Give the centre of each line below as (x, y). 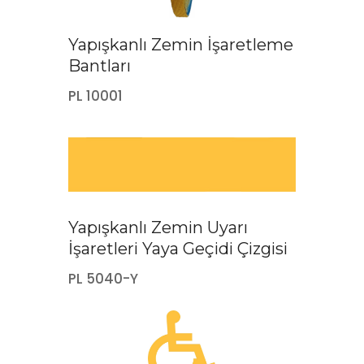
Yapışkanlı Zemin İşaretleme (181, 44)
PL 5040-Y (103, 278)
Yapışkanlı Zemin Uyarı (158, 227)
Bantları (100, 65)
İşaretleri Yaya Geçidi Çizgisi (178, 248)
